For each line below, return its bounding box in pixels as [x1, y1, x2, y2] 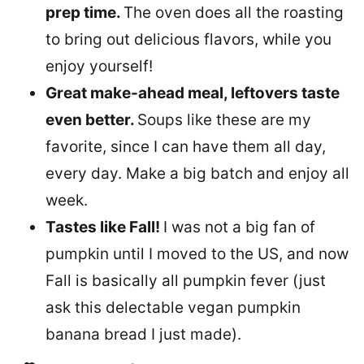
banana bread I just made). [45, 324, 241, 344]
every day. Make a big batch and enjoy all [45, 163, 349, 183]
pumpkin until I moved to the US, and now [45, 244, 349, 263]
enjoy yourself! [45, 56, 153, 76]
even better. [45, 110, 137, 129]
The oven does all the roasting [123, 2, 344, 22]
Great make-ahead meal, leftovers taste [45, 83, 340, 102]
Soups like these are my [137, 110, 311, 129]
